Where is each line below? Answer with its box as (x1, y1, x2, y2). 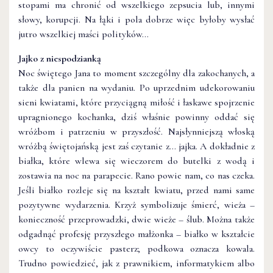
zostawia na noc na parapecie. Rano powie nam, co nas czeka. (18, 169, 255, 182)
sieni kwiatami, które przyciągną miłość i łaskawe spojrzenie (18, 96, 255, 108)
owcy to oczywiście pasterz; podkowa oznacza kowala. (18, 243, 255, 255)
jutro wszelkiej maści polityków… (18, 28, 149, 40)
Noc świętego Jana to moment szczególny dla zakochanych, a (18, 67, 255, 79)
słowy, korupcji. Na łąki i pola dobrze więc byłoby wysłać (18, 13, 255, 26)
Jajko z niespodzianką (18, 52, 101, 65)
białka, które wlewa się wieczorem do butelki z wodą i (18, 155, 255, 167)
